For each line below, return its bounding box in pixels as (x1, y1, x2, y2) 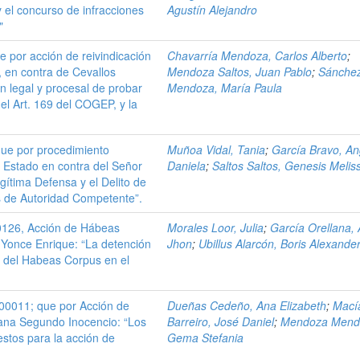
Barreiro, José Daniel (167, 313, 275, 329)
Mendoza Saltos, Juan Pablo (167, 63, 313, 80)
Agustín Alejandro (167, 2, 258, 18)
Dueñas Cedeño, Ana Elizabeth (167, 297, 327, 313)
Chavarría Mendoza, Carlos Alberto (167, 47, 348, 63)
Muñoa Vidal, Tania (167, 141, 266, 157)
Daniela (167, 157, 207, 174)
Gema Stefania (167, 329, 244, 346)
